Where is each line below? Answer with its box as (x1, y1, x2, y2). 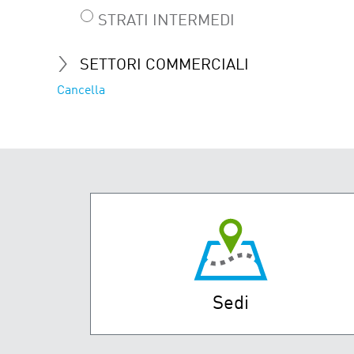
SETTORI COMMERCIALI (80, 57, 249, 73)
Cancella (57, 84, 105, 97)
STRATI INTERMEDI (98, 13, 235, 29)
